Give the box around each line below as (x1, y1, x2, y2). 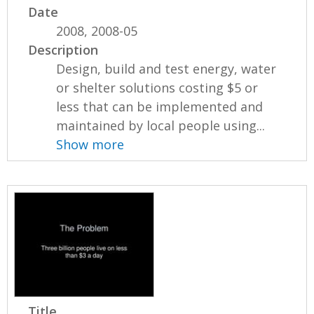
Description (28, 41, 99, 58)
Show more (56, 135, 125, 153)
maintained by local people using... (56, 116, 266, 134)
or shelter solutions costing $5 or (56, 78, 259, 96)
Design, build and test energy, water (56, 60, 277, 77)
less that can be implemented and (56, 97, 264, 115)
